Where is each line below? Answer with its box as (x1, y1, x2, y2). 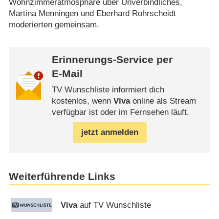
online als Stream (130, 96, 196, 106)
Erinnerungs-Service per (51, 54, 173, 66)
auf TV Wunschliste (77, 200, 152, 210)
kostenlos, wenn (51, 96, 113, 106)
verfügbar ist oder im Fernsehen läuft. (51, 107, 189, 117)
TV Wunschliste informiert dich (51, 85, 164, 94)
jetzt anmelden (81, 128, 138, 137)
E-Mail (51, 68, 83, 80)
